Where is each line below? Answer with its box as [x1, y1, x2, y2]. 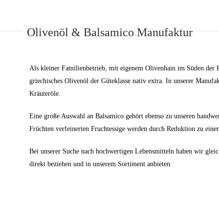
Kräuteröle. [29, 90, 61, 97]
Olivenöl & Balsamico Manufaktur [26, 26, 193, 39]
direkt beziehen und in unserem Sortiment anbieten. [29, 160, 173, 168]
